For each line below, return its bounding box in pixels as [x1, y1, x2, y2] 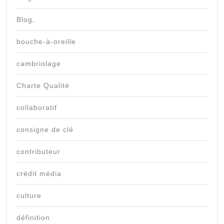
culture [16, 191, 41, 200]
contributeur [16, 147, 60, 156]
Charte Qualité [16, 81, 69, 90]
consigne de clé [16, 125, 73, 134]
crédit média [16, 169, 61, 178]
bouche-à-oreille [16, 37, 76, 46]
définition [16, 213, 50, 222]
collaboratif [16, 103, 57, 112]
